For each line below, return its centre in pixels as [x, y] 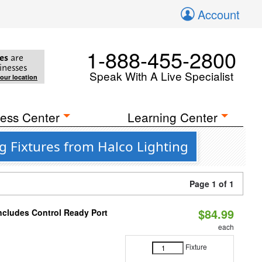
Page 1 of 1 [212, 184]
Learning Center [173, 117]
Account [219, 14]
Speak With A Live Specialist [161, 76]
